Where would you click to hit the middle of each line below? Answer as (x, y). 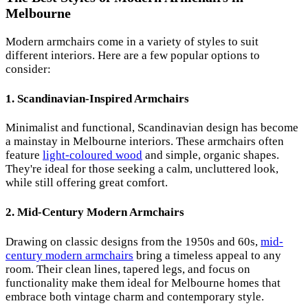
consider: (28, 69)
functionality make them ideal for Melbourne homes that (143, 283)
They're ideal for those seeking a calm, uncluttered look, (142, 169)
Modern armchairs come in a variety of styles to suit (132, 42)
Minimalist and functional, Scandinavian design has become (152, 128)
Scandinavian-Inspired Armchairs (103, 98)
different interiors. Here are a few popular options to (133, 56)
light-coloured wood (92, 155)
